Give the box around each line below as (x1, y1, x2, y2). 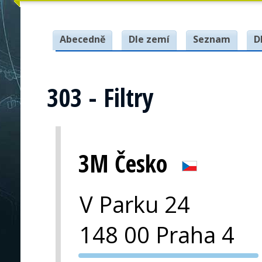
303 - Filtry (47, 80, 153, 115)
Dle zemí (129, 33, 170, 46)
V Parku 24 (80, 188, 190, 219)
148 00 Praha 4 (80, 219, 235, 250)
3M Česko (78, 147, 167, 180)
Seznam (193, 33, 230, 46)
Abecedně (60, 33, 105, 46)
